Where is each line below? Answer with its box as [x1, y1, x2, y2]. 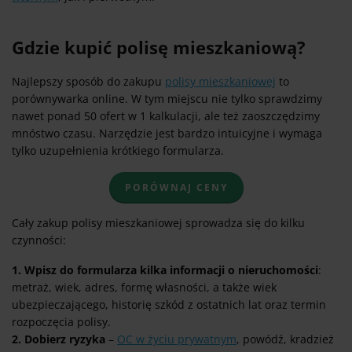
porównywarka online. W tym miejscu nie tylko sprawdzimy [12, 91, 322, 107]
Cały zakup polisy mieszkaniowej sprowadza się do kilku [12, 215, 305, 231]
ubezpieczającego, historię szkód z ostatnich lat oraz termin [12, 297, 326, 313]
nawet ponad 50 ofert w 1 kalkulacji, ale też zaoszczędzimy [12, 108, 320, 124]
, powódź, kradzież [236, 332, 334, 347]
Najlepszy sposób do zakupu [12, 74, 165, 90]
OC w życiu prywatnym [117, 332, 236, 347]
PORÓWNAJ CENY [124, 181, 228, 195]
